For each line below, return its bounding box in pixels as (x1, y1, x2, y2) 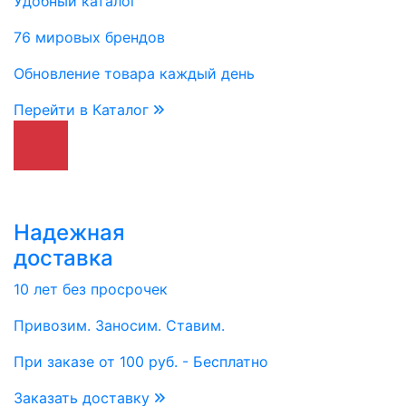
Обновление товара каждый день (14, 64, 255, 82)
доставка (14, 245, 113, 271)
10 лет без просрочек (14, 280, 168, 298)
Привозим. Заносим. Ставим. (14, 316, 225, 334)
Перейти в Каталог (14, 101, 153, 119)
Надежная (14, 219, 125, 246)
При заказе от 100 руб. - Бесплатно (14, 353, 268, 371)
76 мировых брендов (14, 28, 165, 46)
